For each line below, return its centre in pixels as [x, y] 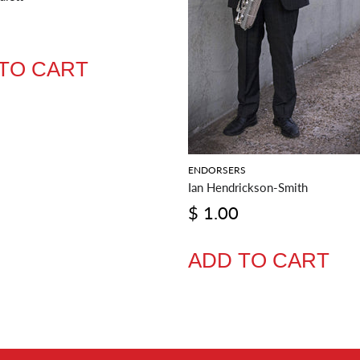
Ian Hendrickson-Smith [248, 188]
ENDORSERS [217, 170]
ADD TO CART [259, 261]
